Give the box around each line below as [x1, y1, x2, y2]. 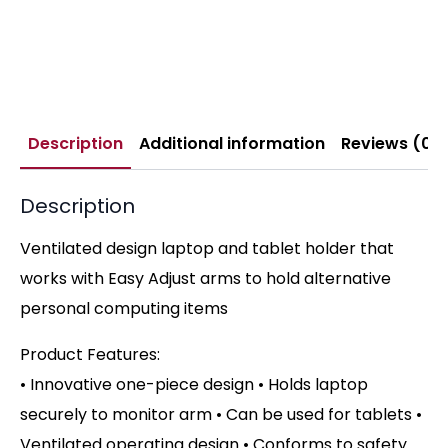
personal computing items [20, 296, 228, 320]
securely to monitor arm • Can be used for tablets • [20, 402, 422, 426]
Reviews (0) [341, 131, 440, 155]
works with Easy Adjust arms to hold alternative [20, 266, 391, 290]
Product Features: [20, 342, 160, 366]
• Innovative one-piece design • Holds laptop [20, 372, 368, 396]
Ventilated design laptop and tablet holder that [20, 236, 394, 260]
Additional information [139, 131, 325, 155]
